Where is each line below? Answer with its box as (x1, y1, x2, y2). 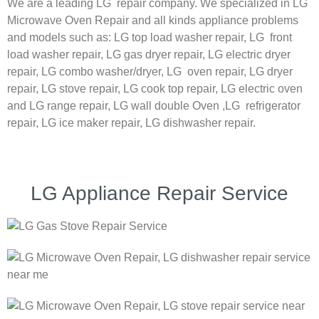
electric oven (239, 83, 303, 95)
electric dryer (226, 48, 291, 61)
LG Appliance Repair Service (31, 182, 288, 204)
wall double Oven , (131, 100, 225, 113)
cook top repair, (141, 83, 221, 95)
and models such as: (7, 31, 114, 44)
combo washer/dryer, (59, 66, 167, 78)
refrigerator (243, 100, 300, 113)
